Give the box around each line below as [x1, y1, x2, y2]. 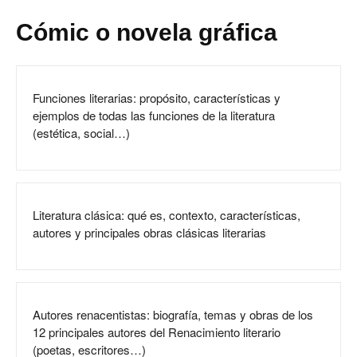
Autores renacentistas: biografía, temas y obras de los [33, 306, 313, 323]
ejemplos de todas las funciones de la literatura [33, 107, 275, 124]
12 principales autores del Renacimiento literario [33, 324, 280, 340]
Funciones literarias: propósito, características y [33, 89, 280, 106]
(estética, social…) [33, 124, 130, 141]
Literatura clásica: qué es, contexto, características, [33, 206, 300, 223]
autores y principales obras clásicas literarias [33, 224, 266, 241]
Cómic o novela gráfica [16, 19, 284, 45]
